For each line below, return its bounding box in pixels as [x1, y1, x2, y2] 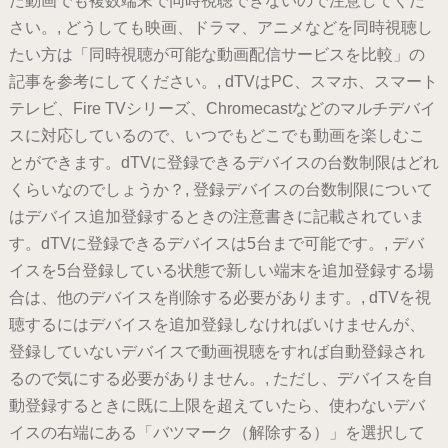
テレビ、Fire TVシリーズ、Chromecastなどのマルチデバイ [8, 100, 436, 118]
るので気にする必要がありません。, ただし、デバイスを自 [8, 370, 433, 388]
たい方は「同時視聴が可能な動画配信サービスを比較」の [8, 46, 425, 64]
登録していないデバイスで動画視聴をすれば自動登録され [8, 343, 425, 361]
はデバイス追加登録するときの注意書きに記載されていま [8, 208, 425, 226]
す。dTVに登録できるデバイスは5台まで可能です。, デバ [8, 235, 424, 253]
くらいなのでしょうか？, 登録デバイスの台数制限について [8, 181, 433, 199]
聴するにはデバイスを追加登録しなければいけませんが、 [8, 316, 425, 334]
